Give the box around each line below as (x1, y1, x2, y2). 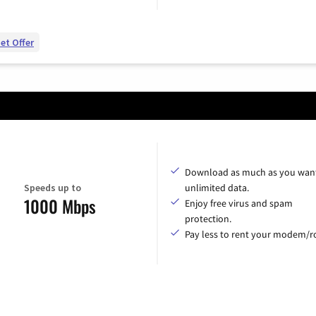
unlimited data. (185, 181, 249, 195)
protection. (185, 212, 231, 226)
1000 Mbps (23, 193, 96, 219)
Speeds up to (23, 181, 81, 194)
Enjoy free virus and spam (185, 197, 293, 210)
